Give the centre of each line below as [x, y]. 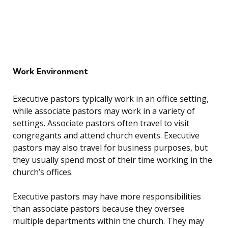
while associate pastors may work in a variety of [104, 111]
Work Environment [50, 72]
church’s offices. [43, 172]
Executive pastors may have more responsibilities [107, 197]
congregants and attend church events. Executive [106, 136]
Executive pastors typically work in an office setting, [111, 99]
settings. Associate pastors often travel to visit [101, 123]
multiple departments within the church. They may [108, 221]
